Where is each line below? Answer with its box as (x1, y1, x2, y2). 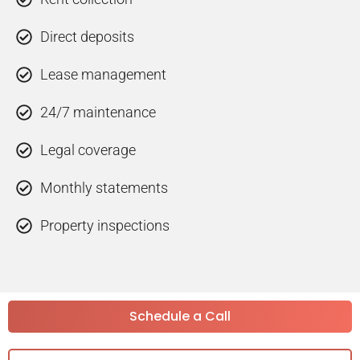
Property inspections (40, 217, 170, 235)
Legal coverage (40, 141, 136, 159)
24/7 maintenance (40, 104, 156, 121)
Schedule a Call (129, 307, 231, 326)
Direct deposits (40, 28, 134, 46)
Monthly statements (40, 179, 168, 197)
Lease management (40, 66, 166, 84)
